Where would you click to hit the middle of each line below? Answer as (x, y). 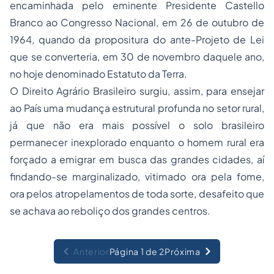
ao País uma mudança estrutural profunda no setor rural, (137, 108)
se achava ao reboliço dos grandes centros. (110, 211)
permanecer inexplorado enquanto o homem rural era (137, 142)
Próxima (182, 251)
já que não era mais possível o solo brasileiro (137, 125)
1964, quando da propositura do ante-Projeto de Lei (137, 39)
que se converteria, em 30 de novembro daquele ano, (137, 57)
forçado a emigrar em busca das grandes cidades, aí (137, 159)
